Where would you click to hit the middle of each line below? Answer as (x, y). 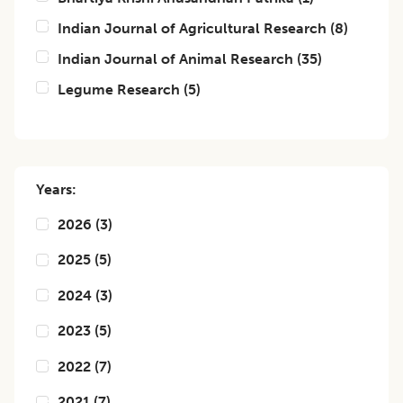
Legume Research (119, 90)
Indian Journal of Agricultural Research (192, 28)
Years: (56, 189)
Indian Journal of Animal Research (175, 59)
